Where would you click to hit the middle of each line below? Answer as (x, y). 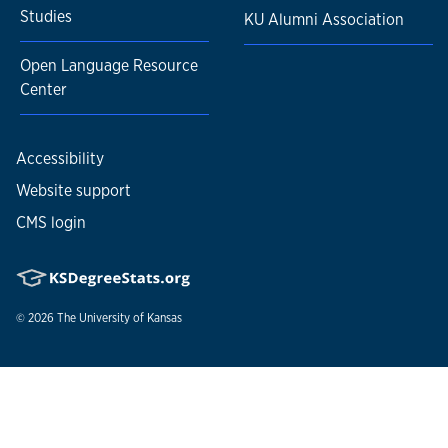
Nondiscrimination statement (120, 375)
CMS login (51, 223)
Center (43, 90)
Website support (73, 191)
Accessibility (60, 159)
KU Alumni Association (324, 20)
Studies (46, 17)
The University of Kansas (119, 318)
